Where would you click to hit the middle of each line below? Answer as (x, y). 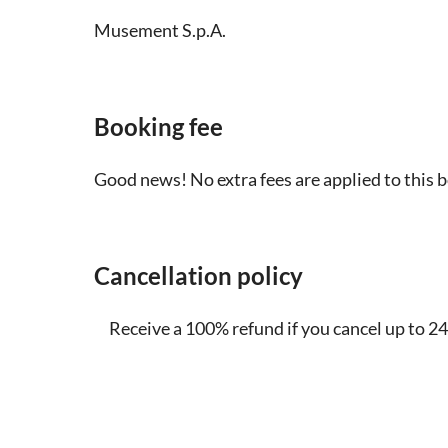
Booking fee (158, 127)
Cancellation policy (198, 276)
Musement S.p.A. (160, 30)
